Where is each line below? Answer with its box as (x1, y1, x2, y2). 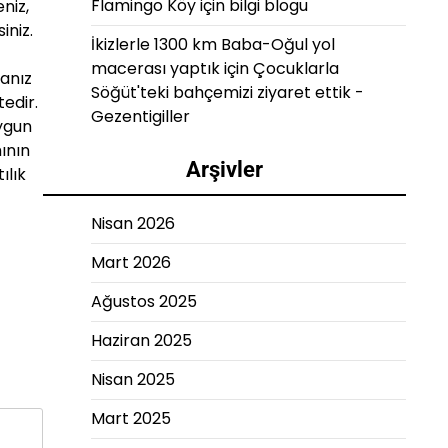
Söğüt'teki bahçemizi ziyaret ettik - (91, 81, 364, 104)
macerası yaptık (91, 57, 220, 80)
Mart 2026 (91, 251, 171, 274)
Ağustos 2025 (91, 290, 197, 313)
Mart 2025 (91, 407, 171, 430)
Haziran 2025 (91, 329, 192, 352)
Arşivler (186, 157, 263, 182)
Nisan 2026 (91, 212, 175, 235)
